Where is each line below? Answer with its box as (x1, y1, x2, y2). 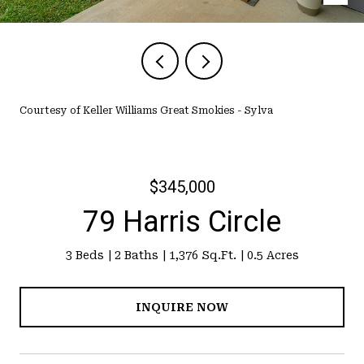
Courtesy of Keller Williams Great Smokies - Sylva (19, 105, 273, 116)
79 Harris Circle (83, 205, 281, 239)
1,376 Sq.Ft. (168, 249, 236, 262)
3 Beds (65, 249, 104, 262)
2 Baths (114, 249, 158, 262)
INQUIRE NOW (136, 300, 228, 314)
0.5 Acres (246, 249, 299, 262)
